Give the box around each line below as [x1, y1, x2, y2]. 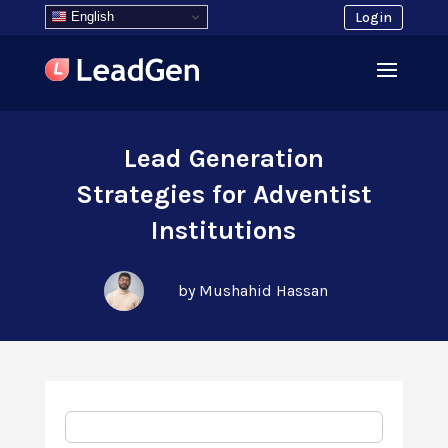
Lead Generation [123, 143, 324, 174]
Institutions [151, 215, 297, 246]
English [66, 8, 114, 24]
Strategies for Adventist [75, 179, 372, 210]
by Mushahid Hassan [177, 281, 328, 300]
